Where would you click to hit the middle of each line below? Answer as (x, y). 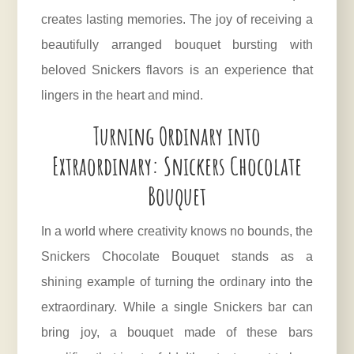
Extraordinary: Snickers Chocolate (177, 166)
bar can (288, 307)
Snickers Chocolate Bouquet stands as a (177, 257)
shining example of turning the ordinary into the (177, 282)
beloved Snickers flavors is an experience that (177, 70)
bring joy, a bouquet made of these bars (177, 333)
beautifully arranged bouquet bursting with (177, 45)
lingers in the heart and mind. (122, 96)
